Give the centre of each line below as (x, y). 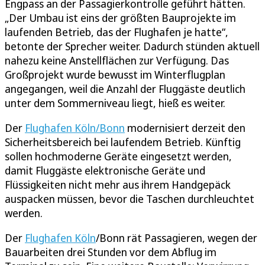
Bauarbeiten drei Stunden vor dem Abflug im (111, 252)
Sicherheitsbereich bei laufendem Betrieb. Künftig (123, 142)
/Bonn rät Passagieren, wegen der (177, 237)
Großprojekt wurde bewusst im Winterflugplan (115, 74)
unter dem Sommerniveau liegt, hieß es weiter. (115, 103)
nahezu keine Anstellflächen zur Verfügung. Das (117, 60)
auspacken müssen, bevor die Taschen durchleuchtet (130, 198)
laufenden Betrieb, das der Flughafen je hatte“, (117, 32)
